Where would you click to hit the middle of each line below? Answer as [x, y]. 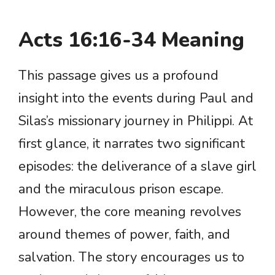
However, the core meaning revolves [130, 212]
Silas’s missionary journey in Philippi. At [136, 121]
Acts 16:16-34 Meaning [131, 41]
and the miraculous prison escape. [121, 189]
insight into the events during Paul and [136, 99]
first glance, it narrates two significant [132, 144]
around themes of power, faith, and [124, 235]
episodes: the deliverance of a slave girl [137, 167]
